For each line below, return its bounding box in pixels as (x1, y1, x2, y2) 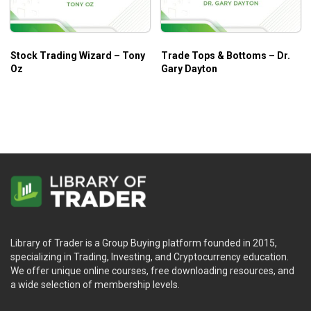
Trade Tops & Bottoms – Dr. (161, 50, 290, 62)
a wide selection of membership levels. (10, 279, 180, 291)
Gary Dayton (161, 63, 217, 75)
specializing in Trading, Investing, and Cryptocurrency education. (10, 251, 289, 263)
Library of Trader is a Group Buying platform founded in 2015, (10, 237, 277, 249)
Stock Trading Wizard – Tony (10, 50, 145, 62)
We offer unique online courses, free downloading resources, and (10, 265, 294, 277)
